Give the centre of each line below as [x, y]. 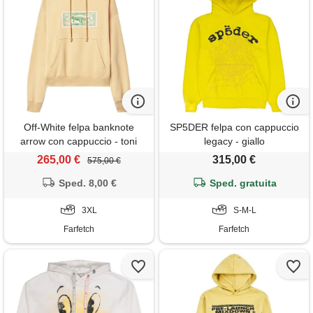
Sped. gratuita [243, 183]
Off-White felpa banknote [79, 128]
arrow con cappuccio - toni [79, 141]
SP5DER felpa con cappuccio [234, 128]
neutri [79, 155]
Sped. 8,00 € [87, 183]
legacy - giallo [234, 141]
